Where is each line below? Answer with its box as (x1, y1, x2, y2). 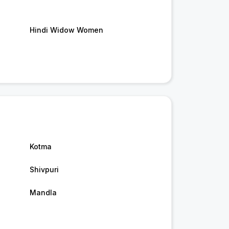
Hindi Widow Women (29, 26, 103, 35)
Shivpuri (29, 165, 59, 174)
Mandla (29, 188, 57, 197)
